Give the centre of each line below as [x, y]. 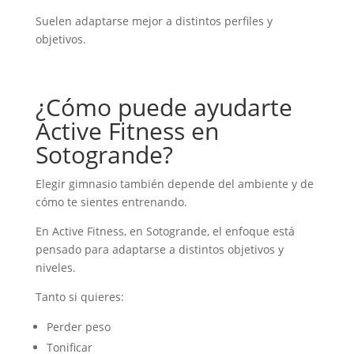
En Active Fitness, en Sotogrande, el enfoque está [165, 231]
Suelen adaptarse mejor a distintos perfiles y [154, 21]
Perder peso [78, 326]
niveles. [55, 267]
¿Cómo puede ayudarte [164, 107]
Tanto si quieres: [79, 296]
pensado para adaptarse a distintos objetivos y [159, 249]
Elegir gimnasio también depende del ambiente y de [174, 183]
